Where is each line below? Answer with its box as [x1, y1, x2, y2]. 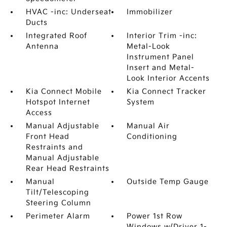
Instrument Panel [127, 53, 195, 61]
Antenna [25, 42, 59, 51]
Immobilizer [127, 8, 173, 16]
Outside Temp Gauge [127, 177, 209, 186]
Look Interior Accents [127, 74, 210, 83]
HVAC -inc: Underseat [25, 8, 111, 16]
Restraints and [25, 143, 83, 152]
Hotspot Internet [25, 98, 90, 106]
